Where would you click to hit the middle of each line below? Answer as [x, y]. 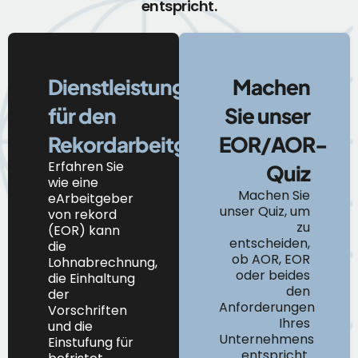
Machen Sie [274, 195]
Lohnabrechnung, [103, 263]
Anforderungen [267, 307]
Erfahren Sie [86, 167]
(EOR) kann [84, 231]
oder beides [273, 275]
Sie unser [267, 115]
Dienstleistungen [128, 87]
